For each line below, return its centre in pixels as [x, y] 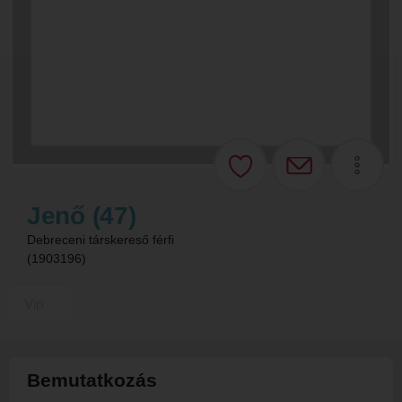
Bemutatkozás [92, 380]
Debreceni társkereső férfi [100, 240]
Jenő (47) [82, 216]
